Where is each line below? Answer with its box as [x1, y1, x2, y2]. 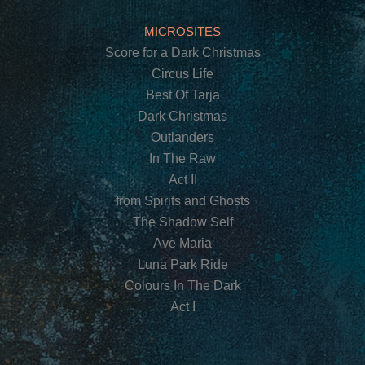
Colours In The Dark [124, 279, 241, 293]
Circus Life [152, 67, 213, 81]
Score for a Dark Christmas [104, 46, 261, 60]
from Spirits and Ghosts [115, 194, 250, 209]
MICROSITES [144, 24, 221, 39]
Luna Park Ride [137, 257, 228, 272]
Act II [168, 173, 197, 187]
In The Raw [149, 152, 216, 166]
